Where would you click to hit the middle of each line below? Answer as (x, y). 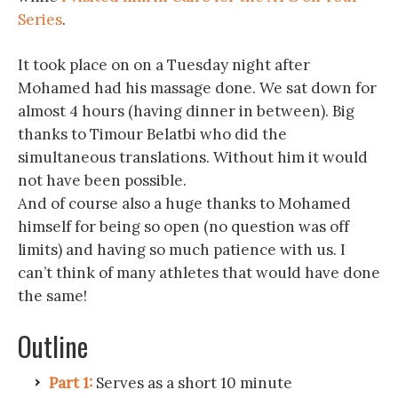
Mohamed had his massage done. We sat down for (197, 88)
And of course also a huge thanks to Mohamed (184, 203)
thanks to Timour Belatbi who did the (152, 134)
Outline (53, 346)
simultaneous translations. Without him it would (193, 157)
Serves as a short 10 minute (192, 383)
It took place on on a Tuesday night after (164, 65)
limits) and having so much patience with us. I (182, 250)
